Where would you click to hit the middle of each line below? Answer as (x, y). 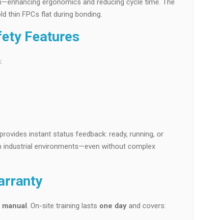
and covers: (146, 206)
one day (113, 206)
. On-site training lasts (63, 206)
